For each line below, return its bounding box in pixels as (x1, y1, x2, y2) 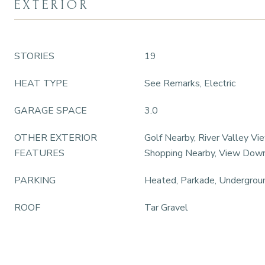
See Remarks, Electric (144, 77, 235, 90)
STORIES (14, 50, 54, 63)
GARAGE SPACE (14, 104, 87, 117)
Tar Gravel (144, 201, 188, 214)
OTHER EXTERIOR (14, 131, 97, 144)
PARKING (14, 174, 56, 187)
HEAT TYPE (14, 77, 68, 90)
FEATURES (14, 147, 64, 160)
